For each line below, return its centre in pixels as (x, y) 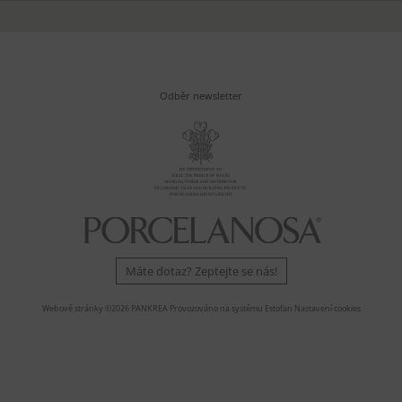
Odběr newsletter (201, 95)
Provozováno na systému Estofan (231, 308)
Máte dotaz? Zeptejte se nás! (201, 271)
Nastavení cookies (327, 308)
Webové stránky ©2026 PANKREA (105, 308)
